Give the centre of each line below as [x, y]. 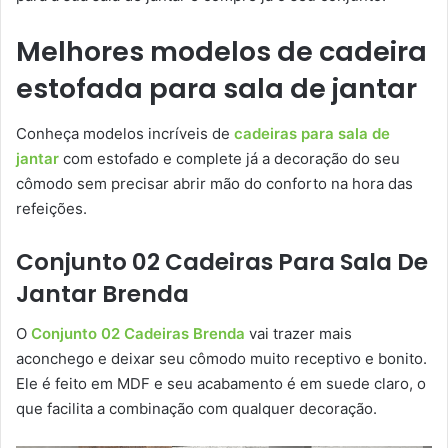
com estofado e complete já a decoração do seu [229, 158]
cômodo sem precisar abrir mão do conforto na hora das [214, 183]
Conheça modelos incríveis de [125, 133]
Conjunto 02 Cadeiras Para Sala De [222, 261]
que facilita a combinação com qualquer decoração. [196, 409]
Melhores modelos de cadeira [221, 52]
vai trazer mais [298, 334]
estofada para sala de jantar [216, 89]
